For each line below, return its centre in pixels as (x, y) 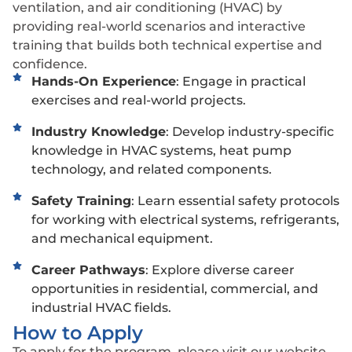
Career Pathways (88, 269)
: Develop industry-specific (250, 131)
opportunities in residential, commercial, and (175, 288)
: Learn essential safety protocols (235, 200)
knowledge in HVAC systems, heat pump (161, 150)
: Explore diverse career (220, 269)
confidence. (50, 64)
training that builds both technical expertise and (167, 45)
